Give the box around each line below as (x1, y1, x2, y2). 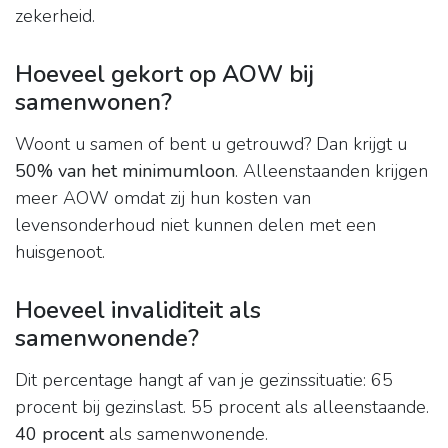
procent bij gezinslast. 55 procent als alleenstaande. (15, 395, 429, 420)
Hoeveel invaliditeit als (15, 294, 261, 327)
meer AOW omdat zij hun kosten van (15, 186, 311, 211)
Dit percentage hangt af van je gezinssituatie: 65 (15, 368, 393, 393)
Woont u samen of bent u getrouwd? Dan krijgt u (15, 132, 407, 157)
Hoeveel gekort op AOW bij (15, 58, 314, 91)
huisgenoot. (15, 240, 105, 265)
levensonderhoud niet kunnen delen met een (15, 213, 376, 238)
